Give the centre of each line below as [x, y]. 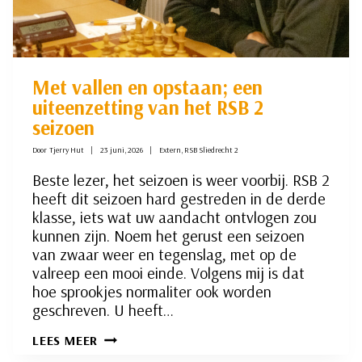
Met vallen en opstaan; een [147, 87]
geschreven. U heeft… [103, 310]
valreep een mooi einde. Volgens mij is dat [168, 273]
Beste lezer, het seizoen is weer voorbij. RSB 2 [181, 180]
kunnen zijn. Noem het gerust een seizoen [168, 236]
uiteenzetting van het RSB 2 [148, 107]
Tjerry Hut [67, 150]
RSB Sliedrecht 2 [212, 150]
